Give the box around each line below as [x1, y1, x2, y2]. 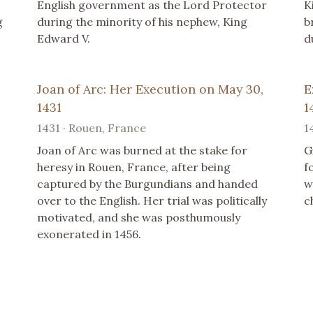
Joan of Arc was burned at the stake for [37, 143, 248, 157]
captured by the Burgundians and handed [37, 176, 259, 191]
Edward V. [37, 31, 91, 45]
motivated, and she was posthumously [37, 210, 241, 224]
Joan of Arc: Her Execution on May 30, [37, 80, 264, 97]
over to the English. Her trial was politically [37, 193, 268, 208]
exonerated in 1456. [37, 226, 142, 241]
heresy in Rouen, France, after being [37, 159, 231, 174]
